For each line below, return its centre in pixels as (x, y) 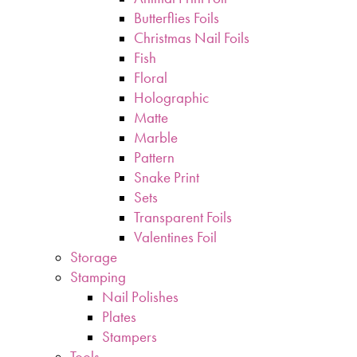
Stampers (129, 337)
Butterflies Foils (177, 18)
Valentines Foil (175, 237)
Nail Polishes (140, 297)
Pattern (154, 158)
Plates (119, 317)
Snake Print (167, 178)
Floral (151, 78)
